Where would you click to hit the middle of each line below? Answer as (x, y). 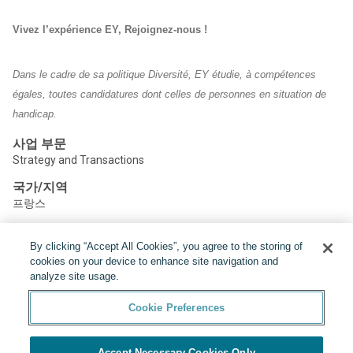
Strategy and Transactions (78, 160)
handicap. (35, 114)
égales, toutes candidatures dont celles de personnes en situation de (169, 94)
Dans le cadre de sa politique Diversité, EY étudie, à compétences (164, 74)
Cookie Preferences (176, 308)
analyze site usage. (75, 276)
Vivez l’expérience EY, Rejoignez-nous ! (110, 30)
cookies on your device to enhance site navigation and (154, 261)
